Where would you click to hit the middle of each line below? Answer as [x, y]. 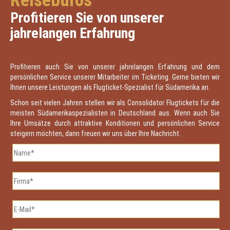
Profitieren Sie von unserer [87, 18]
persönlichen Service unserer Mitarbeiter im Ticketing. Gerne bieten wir [115, 77]
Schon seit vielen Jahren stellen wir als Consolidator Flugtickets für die [115, 103]
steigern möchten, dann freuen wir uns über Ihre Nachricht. [95, 133]
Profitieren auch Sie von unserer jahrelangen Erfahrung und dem [115, 67]
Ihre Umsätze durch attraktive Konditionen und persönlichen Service [115, 123]
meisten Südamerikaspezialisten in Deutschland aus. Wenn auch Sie [115, 113]
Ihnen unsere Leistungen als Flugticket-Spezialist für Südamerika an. [110, 87]
